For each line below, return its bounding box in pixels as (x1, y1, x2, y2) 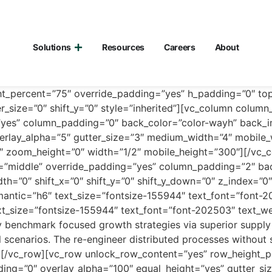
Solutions (33, 42, 72, 53)
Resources (102, 42, 144, 53)
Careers (163, 42, 195, 53)
